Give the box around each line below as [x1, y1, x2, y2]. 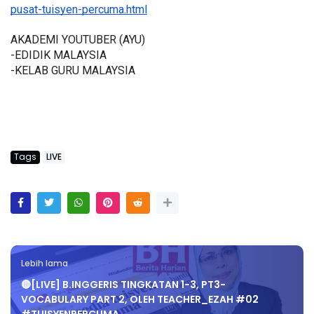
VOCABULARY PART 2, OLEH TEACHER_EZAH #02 [21, 292, 259, 307]
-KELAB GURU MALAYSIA [11, 64, 135, 78]
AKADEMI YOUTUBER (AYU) [11, 33, 145, 47]
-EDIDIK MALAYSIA [11, 48, 107, 62]
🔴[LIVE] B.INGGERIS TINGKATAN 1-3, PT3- [21, 278, 226, 292]
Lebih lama [21, 258, 68, 270]
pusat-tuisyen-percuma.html [11, 3, 147, 17]
